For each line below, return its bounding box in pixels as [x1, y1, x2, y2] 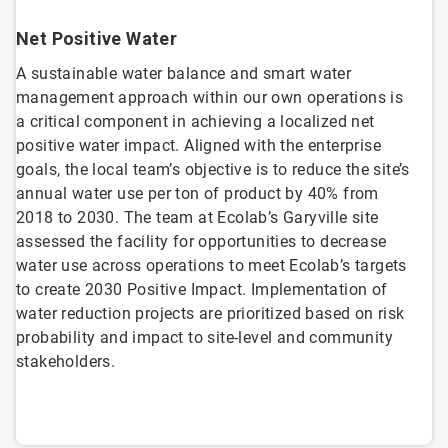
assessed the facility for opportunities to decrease [16, 232, 387, 252]
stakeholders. [16, 352, 116, 372]
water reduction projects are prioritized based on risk [16, 304, 405, 324]
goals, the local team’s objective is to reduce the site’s [16, 160, 410, 180]
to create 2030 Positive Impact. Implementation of [16, 280, 388, 300]
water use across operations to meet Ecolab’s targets [16, 256, 407, 276]
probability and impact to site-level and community [16, 328, 393, 348]
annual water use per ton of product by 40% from [16, 184, 379, 204]
